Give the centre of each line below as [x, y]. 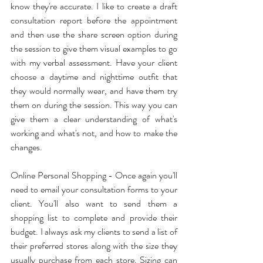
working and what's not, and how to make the [94, 133]
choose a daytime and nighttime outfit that [94, 77]
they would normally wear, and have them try [94, 91]
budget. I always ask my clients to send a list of [94, 232]
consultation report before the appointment [94, 20]
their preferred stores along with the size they [94, 246]
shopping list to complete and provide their [94, 218]
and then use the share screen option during [94, 34]
